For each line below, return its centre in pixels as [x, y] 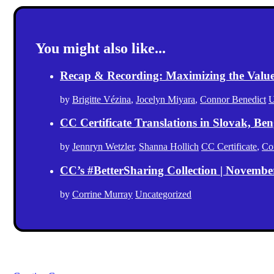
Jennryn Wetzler [103, 147]
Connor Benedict [233, 99]
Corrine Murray [102, 194]
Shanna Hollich [169, 147]
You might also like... [101, 49]
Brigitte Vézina [102, 99]
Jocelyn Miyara [165, 99]
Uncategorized [163, 194]
